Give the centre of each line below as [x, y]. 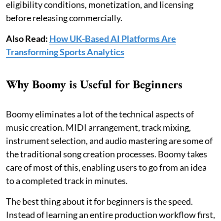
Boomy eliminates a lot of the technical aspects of [100, 114]
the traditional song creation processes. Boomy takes [107, 154]
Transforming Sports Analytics [65, 52]
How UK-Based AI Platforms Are [113, 38]
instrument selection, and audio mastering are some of [109, 140]
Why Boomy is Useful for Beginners [94, 84]
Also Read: [28, 38]
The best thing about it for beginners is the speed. [99, 201]
